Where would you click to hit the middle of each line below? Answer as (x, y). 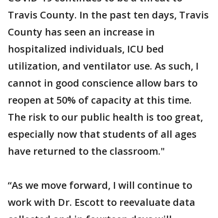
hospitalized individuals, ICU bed (86, 49)
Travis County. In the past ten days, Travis (108, 15)
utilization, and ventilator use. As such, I (103, 66)
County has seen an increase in (81, 32)
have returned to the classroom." (88, 151)
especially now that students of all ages (102, 134)
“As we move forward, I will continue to (100, 185)
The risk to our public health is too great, (105, 117)
